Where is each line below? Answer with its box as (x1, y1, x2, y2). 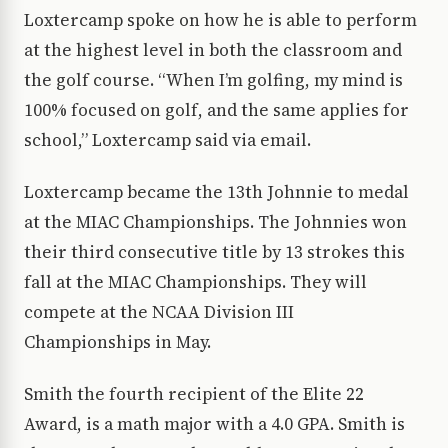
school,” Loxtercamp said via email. (24, 128, 311, 153)
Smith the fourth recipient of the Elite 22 (24, 382, 364, 407)
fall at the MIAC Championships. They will (24, 270, 367, 295)
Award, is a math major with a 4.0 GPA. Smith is (24, 412, 405, 437)
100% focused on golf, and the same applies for (24, 98, 409, 123)
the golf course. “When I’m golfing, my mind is (24, 68, 403, 93)
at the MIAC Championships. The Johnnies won (24, 210, 407, 235)
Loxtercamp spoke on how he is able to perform (24, 8, 417, 33)
